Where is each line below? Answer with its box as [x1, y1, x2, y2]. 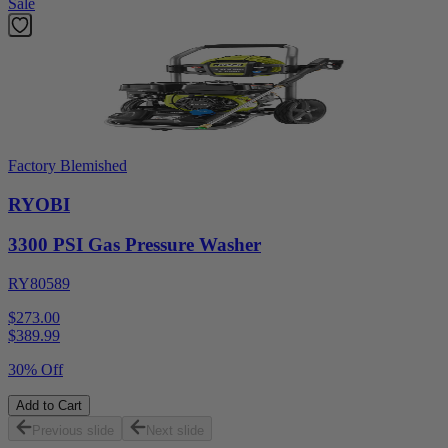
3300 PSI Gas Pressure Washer [8, 234, 261, 256]
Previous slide [32, 423, 114, 439]
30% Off [8, 361, 63, 379]
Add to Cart [16, 398, 82, 414]
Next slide [146, 423, 204, 439]
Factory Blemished [8, 156, 127, 174]
